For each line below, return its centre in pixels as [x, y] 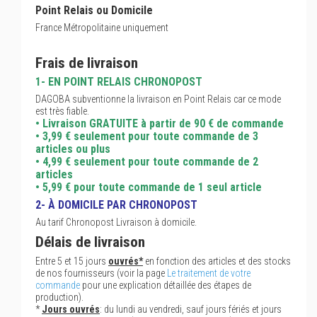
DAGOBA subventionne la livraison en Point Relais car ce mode [158, 99]
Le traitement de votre [209, 273]
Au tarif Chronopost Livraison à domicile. [116, 222]
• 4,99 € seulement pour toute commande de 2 [147, 162]
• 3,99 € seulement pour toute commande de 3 [147, 136]
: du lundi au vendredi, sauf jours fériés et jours [191, 309]
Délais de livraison [90, 242]
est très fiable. [62, 111]
